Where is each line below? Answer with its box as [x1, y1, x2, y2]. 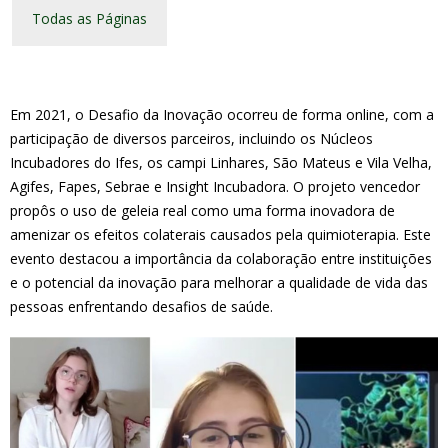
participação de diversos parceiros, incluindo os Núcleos [10, 129, 373, 148]
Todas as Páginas [32, 8, 147, 28]
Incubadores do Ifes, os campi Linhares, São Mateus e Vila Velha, [10, 153, 432, 172]
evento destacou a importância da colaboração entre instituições [10, 249, 432, 268]
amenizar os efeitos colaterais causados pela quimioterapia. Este [10, 225, 431, 244]
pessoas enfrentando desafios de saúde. [10, 297, 273, 316]
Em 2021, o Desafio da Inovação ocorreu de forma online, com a [10, 105, 434, 124]
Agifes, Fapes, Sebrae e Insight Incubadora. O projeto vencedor [10, 177, 420, 196]
